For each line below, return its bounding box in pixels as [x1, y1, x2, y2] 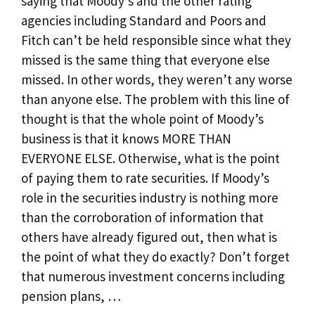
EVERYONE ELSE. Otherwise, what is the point [21, 150, 280, 167]
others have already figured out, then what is [21, 229, 277, 246]
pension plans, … [21, 288, 121, 305]
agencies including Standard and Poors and [21, 12, 266, 30]
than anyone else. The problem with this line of [21, 91, 290, 108]
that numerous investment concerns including [21, 268, 285, 285]
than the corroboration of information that [21, 209, 264, 226]
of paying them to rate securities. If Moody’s [21, 169, 269, 187]
